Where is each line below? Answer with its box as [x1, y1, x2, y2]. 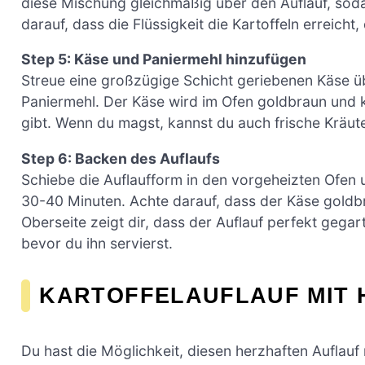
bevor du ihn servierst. [21, 234, 173, 252]
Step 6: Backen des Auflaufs [21, 149, 220, 167]
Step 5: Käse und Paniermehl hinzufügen [21, 51, 306, 68]
